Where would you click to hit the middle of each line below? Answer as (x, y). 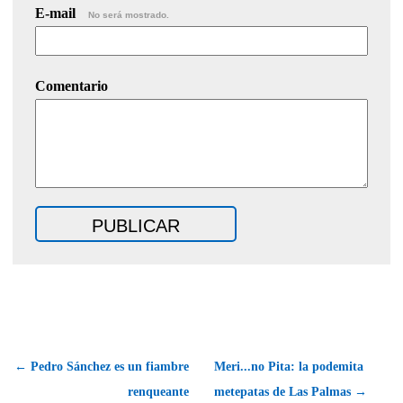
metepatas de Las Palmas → (291, 391)
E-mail (57, 13)
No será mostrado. (129, 14)
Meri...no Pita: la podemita (289, 366)
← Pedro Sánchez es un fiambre (102, 366)
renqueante (158, 391)
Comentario (72, 85)
